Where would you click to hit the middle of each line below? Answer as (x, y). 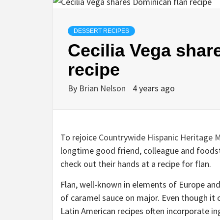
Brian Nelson (103, 88)
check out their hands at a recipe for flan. (136, 164)
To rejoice (80, 137)
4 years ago (154, 88)
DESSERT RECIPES (101, 31)
